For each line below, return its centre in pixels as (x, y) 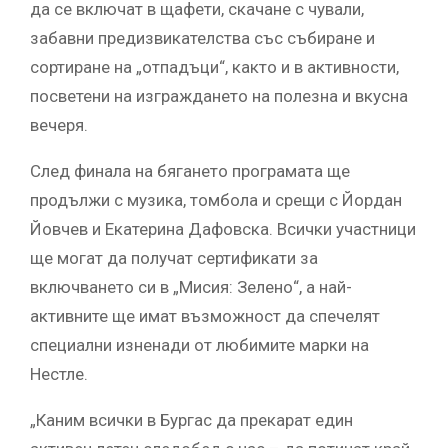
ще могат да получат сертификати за (174, 258)
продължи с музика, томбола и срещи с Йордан (216, 200)
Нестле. (59, 374)
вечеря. (59, 125)
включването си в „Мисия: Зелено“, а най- (191, 287)
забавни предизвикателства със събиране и (202, 38)
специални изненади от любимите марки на (199, 345)
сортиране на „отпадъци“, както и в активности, (214, 67)
